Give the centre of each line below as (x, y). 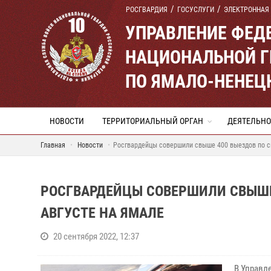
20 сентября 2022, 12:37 (96, 237)
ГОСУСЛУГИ (196, 10)
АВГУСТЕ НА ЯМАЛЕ (102, 213)
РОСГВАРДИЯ (147, 10)
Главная (53, 145)
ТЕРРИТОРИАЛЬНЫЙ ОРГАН (153, 121)
